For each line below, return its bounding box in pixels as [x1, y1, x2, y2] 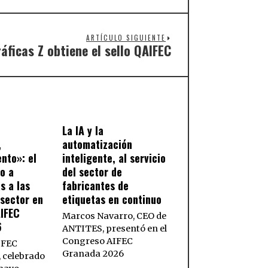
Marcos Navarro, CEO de [62, 211, 167, 222]
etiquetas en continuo [62, 191, 162, 208]
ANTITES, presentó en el [62, 223, 167, 234]
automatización [62, 136, 133, 153]
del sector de [62, 164, 123, 180]
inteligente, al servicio [62, 150, 166, 166]
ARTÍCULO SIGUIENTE [86, 33, 166, 43]
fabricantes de [62, 178, 129, 194]
